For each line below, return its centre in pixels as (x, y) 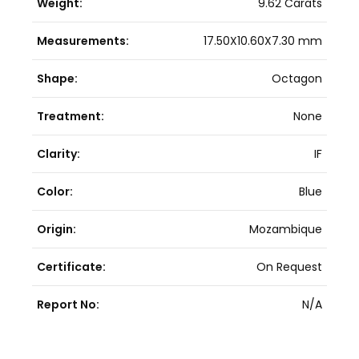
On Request (289, 266)
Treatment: (71, 116)
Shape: (57, 78)
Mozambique (286, 229)
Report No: (68, 304)
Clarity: (58, 153)
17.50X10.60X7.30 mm (263, 40)
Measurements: (83, 40)
